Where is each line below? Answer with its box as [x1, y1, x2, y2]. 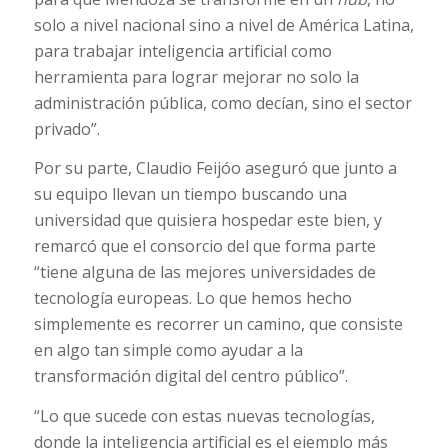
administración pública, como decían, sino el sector [33, 91, 412, 114]
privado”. [33, 117, 100, 140]
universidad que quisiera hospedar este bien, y [33, 209, 382, 232]
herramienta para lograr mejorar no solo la [33, 65, 359, 88]
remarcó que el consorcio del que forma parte [33, 235, 376, 258]
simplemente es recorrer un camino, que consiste [33, 313, 403, 336]
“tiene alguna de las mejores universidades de [33, 261, 376, 284]
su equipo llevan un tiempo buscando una [33, 183, 347, 206]
